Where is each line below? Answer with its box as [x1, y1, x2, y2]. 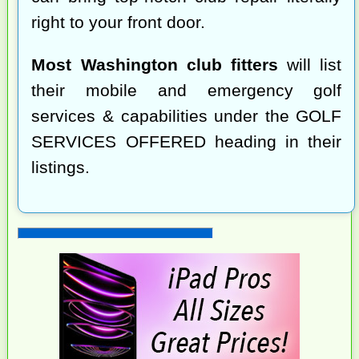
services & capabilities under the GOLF [31, 106, 342, 125]
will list [287, 54, 342, 74]
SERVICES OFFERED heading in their [31, 131, 342, 151]
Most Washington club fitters [31, 54, 288, 74]
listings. [31, 157, 91, 176]
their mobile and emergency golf [31, 80, 342, 99]
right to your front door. [31, 13, 206, 32]
